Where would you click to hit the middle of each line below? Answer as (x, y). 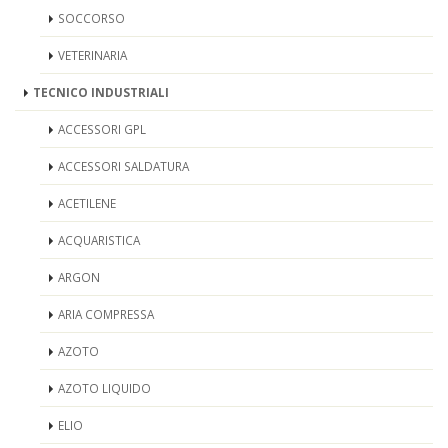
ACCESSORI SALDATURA (123, 166)
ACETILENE (87, 203)
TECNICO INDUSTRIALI (101, 92)
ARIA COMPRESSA (106, 314)
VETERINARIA (92, 55)
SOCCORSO (91, 18)
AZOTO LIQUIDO (104, 388)
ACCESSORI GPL (102, 129)
